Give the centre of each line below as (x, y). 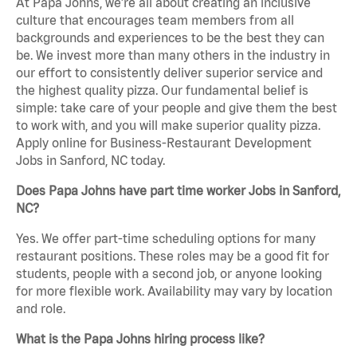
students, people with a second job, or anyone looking (169, 274)
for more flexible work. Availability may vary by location (174, 291)
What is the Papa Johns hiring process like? (140, 339)
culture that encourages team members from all (155, 20)
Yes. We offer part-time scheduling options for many (166, 239)
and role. (41, 309)
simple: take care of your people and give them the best (177, 108)
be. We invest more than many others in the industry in (173, 55)
